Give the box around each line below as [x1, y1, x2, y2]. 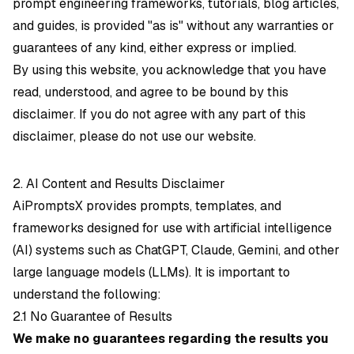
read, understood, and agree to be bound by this [13, 84, 288, 100]
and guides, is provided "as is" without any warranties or [13, 17, 334, 34]
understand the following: [13, 286, 161, 303]
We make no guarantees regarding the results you [13, 330, 329, 347]
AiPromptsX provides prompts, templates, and [13, 198, 281, 214]
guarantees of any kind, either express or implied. [13, 40, 296, 56]
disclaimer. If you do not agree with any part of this [13, 106, 306, 122]
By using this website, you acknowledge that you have [13, 62, 326, 78]
